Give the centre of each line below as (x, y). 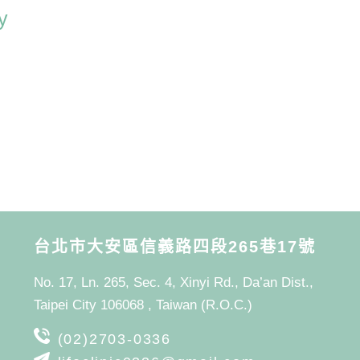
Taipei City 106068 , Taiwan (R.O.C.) (143, 305)
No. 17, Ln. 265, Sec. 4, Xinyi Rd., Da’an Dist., (173, 282)
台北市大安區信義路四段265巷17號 (174, 246)
